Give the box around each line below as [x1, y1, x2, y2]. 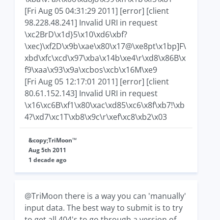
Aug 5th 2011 [28, 146, 66, 154]
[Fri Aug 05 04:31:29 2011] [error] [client [25, 5, 169, 16]
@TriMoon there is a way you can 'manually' [25, 191, 186, 201]
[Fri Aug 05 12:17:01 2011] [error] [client [25, 76, 169, 87]
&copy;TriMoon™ [28, 136, 77, 144]
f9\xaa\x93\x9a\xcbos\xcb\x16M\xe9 [25, 64, 157, 75]
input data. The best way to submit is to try [25, 202, 183, 213]
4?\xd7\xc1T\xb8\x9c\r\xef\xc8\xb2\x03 [25, 111, 167, 122]
